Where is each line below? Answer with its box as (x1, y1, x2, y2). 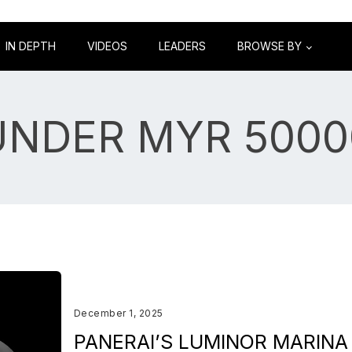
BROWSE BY (237, 39, 302, 53)
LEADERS (159, 39, 206, 53)
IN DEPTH (5, 39, 56, 53)
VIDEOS (87, 39, 127, 53)
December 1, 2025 (73, 307, 163, 319)
